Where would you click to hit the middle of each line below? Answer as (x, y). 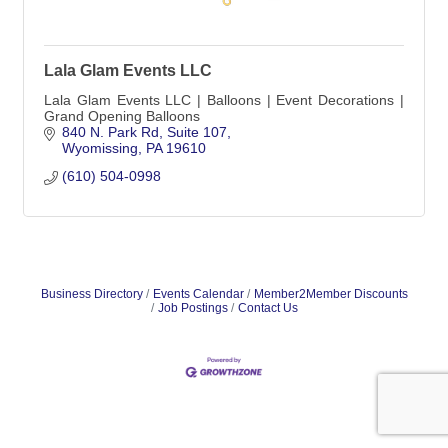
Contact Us (267, 308)
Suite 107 (196, 132)
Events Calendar (198, 294)
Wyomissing (99, 148)
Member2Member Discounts (330, 294)
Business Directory (91, 294)
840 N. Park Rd (110, 132)
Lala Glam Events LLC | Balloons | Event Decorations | (224, 100)
